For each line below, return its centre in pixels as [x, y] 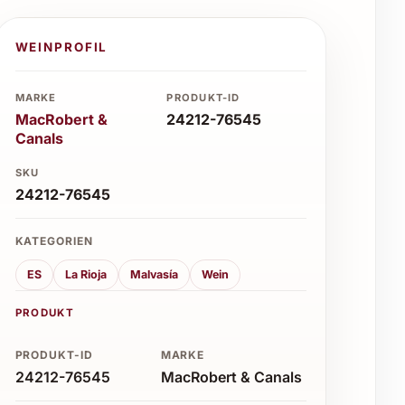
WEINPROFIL [61, 47]
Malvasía [154, 275]
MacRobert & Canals [231, 377]
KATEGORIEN [54, 241]
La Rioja [85, 275]
